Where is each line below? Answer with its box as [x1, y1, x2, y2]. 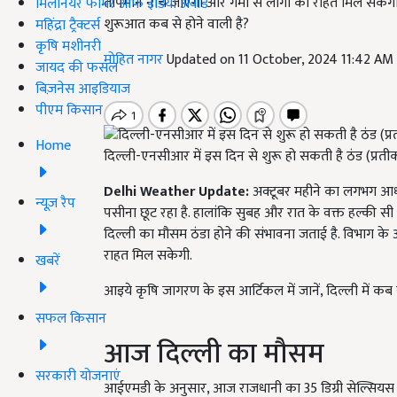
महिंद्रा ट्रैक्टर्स [35, 12, 100, 37]
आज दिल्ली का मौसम [104, 331, 324, 378]
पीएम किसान [35, 97, 103, 122]
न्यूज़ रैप [35, 191, 75, 215]
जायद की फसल [35, 55, 118, 80]
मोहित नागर [104, 48, 167, 72]
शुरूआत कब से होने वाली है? [104, 12, 249, 36]
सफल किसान [35, 306, 106, 331]
